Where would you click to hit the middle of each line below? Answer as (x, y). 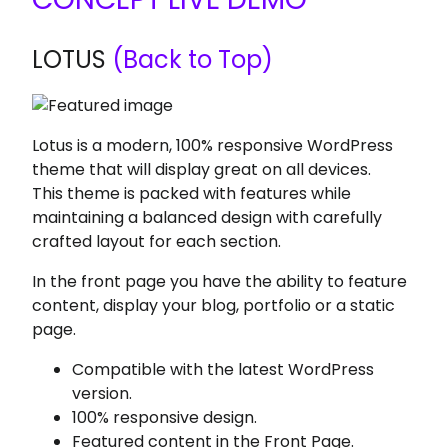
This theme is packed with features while (192, 193)
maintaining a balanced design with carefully (207, 217)
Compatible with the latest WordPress (223, 369)
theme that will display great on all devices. (202, 169)
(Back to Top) (190, 59)
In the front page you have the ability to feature (220, 281)
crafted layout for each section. (157, 241)
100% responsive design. (165, 417)
